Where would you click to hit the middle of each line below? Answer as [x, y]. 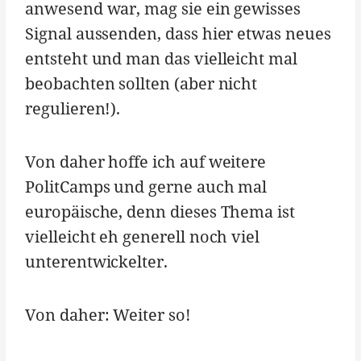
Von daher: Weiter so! [108, 314]
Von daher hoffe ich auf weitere [146, 161]
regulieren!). [73, 108]
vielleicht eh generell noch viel [143, 236]
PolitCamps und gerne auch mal [146, 186]
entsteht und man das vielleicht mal [161, 58]
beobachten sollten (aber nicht [141, 83]
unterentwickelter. [96, 261]
